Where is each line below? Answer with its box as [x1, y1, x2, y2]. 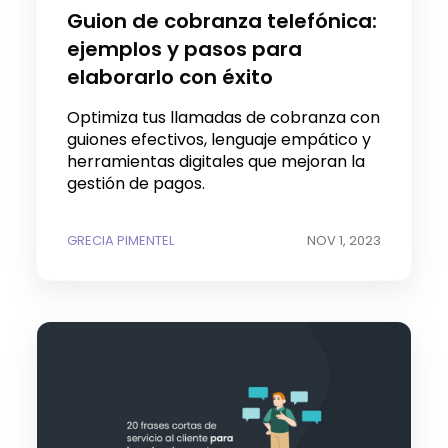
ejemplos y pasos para [67, 34, 302, 63]
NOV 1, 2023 [307, 231, 381, 251]
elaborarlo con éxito [67, 62, 273, 91]
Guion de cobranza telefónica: [67, 6, 377, 35]
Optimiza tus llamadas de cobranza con [67, 105, 380, 129]
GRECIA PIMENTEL [67, 231, 174, 251]
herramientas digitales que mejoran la [67, 149, 365, 173]
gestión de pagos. [67, 171, 205, 195]
